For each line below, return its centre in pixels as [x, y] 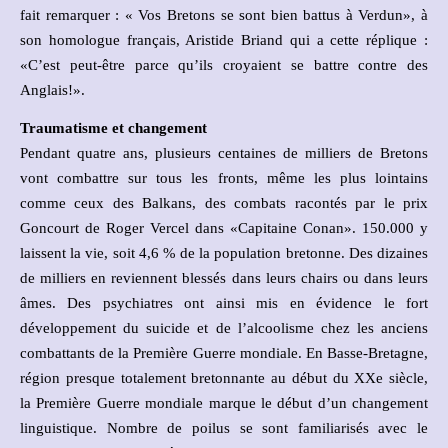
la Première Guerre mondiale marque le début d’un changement [224, 402]
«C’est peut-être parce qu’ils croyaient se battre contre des [224, 64]
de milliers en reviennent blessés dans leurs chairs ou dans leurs [224, 277]
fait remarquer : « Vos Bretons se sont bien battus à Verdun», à [224, 14]
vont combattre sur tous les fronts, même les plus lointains [224, 177]
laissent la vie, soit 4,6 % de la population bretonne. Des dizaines [224, 252]
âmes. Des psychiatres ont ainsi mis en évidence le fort [224, 302]
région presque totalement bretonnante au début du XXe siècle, [224, 377]
